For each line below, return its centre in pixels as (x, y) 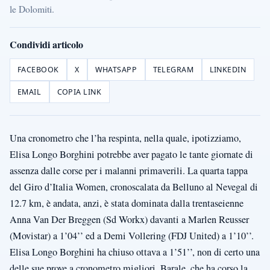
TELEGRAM (173, 70)
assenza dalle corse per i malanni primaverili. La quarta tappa (129, 171)
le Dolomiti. (32, 9)
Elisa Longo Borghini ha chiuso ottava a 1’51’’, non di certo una (135, 252)
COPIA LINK (79, 92)
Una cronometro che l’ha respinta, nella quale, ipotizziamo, (125, 138)
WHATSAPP (116, 70)
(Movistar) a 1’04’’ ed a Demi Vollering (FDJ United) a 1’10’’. (132, 236)
